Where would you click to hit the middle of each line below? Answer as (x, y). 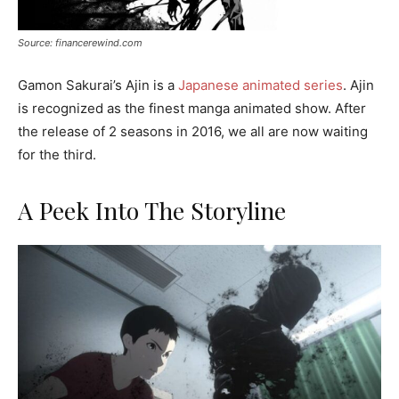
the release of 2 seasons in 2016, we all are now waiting (193, 132)
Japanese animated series (261, 85)
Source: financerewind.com (80, 43)
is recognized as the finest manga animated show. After (192, 109)
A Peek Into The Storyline (152, 211)
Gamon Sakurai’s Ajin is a (98, 85)
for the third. (57, 155)
